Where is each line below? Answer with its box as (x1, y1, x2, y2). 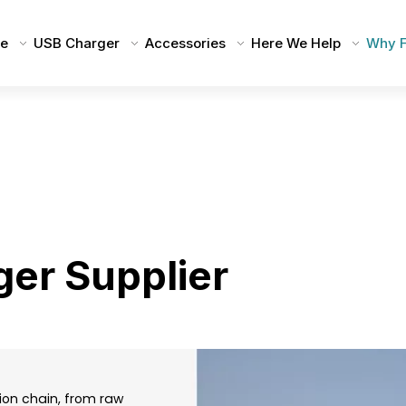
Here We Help (250, 34, 341, 52)
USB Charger (33, 34, 120, 52)
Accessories (144, 34, 226, 52)
